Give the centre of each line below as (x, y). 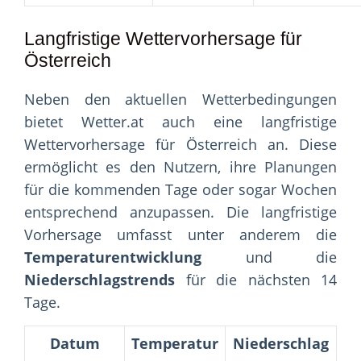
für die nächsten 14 (256, 280)
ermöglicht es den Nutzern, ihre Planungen (180, 167)
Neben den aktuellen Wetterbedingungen (180, 100)
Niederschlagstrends (100, 280)
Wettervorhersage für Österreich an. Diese (180, 145)
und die (269, 257)
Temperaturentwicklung (113, 257)
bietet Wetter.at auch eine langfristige (180, 122)
